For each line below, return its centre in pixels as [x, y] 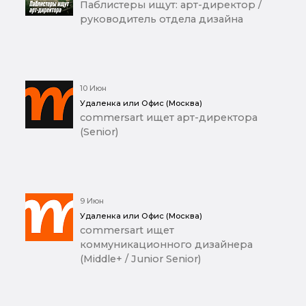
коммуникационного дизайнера [166, 245]
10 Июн [93, 88]
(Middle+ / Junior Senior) [140, 259]
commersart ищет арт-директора [169, 118]
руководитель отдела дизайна [162, 19]
